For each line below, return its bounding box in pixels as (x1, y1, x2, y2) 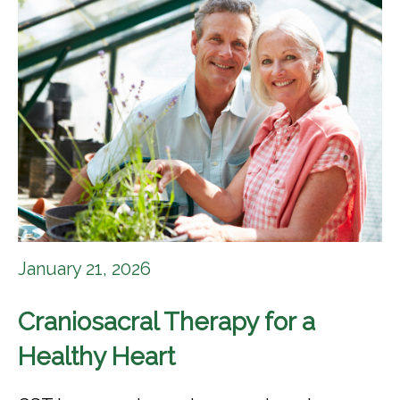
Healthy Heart (18, 341, 176, 371)
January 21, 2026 (18, 257, 152, 279)
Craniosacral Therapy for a (18, 306, 316, 337)
